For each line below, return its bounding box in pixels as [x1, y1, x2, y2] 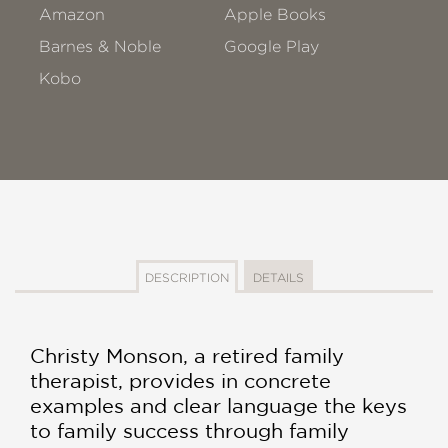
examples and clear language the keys [30, 394, 407, 417]
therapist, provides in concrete [30, 369, 331, 392]
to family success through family [30, 419, 349, 442]
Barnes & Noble [39, 38, 161, 55]
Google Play [224, 38, 320, 55]
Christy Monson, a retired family [30, 344, 344, 367]
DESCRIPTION [144, 271, 229, 284]
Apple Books [224, 6, 327, 23]
